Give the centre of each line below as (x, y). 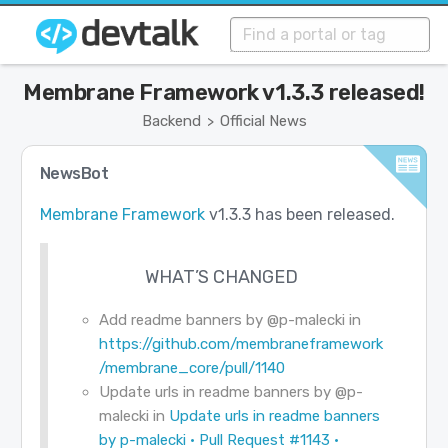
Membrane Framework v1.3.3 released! (224, 92)
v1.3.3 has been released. (299, 215)
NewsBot (74, 174)
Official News (263, 121)
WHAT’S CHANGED (221, 277)
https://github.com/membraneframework (240, 344)
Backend (171, 121)
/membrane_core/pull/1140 (191, 368)
